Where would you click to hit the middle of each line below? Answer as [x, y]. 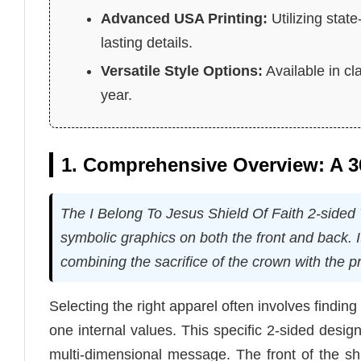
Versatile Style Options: [182, 71]
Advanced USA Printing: [185, 18]
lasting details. [147, 42]
